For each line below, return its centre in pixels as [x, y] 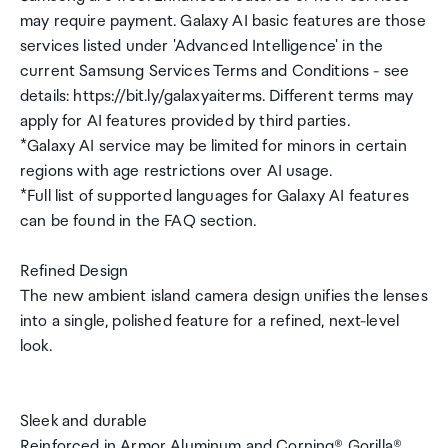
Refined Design [74, 271]
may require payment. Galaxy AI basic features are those [223, 21]
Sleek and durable [83, 421]
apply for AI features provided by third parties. [185, 121]
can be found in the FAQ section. [138, 221]
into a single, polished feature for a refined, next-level [210, 321]
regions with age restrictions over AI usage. [176, 171]
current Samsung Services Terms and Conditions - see [215, 71]
